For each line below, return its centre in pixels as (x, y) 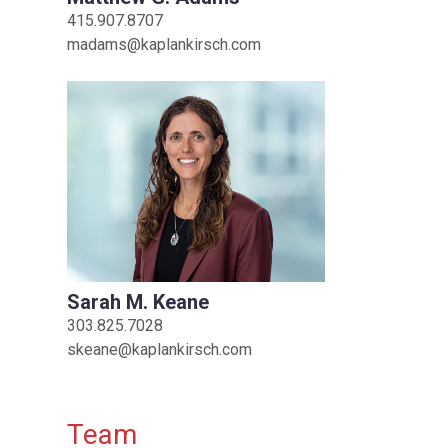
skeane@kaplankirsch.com (160, 350)
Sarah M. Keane (138, 302)
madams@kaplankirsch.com (164, 44)
